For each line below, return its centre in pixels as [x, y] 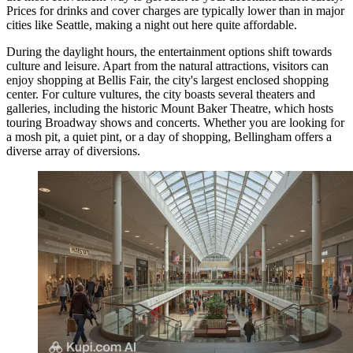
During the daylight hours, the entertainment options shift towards [169, 52]
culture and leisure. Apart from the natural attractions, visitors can [167, 66]
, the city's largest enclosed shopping [238, 80]
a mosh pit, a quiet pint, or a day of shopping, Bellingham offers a [169, 137]
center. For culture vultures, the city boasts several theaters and [161, 95]
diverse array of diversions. [73, 151]
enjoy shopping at [52, 80]
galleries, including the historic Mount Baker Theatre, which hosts [170, 109]
